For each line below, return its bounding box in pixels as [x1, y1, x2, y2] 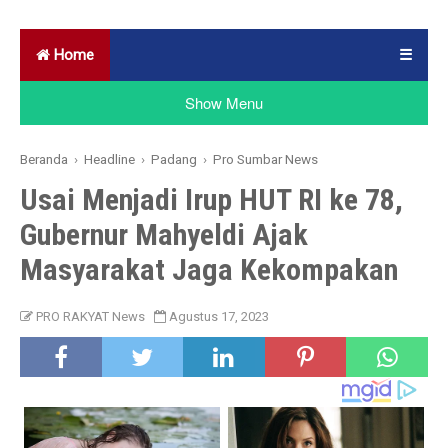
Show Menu [184, 91, 263, 113]
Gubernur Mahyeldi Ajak [20, 216, 309, 252]
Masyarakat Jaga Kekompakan [20, 251, 399, 287]
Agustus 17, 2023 [169, 308, 270, 324]
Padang [151, 150, 198, 167]
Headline [84, 150, 136, 167]
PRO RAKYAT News [36, 308, 146, 324]
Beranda [20, 150, 69, 167]
